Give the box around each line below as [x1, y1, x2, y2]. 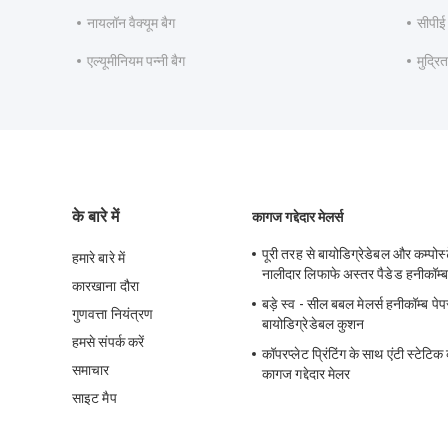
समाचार [72, 362, 110, 379]
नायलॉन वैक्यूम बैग [87, 15, 175, 32]
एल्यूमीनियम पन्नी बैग [87, 53, 185, 70]
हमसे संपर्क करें [72, 334, 144, 351]
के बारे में [72, 207, 119, 227]
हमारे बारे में [72, 250, 125, 267]
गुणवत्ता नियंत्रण [72, 306, 153, 323]
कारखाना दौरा [72, 278, 139, 295]
